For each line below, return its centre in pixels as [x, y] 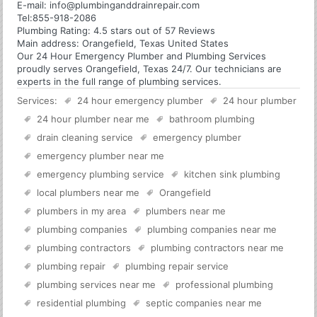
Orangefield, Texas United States [156, 43]
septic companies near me [204, 302]
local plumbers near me [88, 192]
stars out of [137, 30]
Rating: [76, 30]
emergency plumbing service [101, 174]
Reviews [196, 30]
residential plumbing [82, 302]
